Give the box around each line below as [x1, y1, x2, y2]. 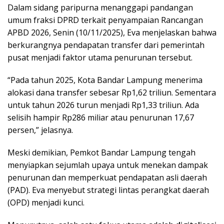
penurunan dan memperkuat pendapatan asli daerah [7, 171, 207, 183]
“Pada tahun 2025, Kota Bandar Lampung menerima [7, 74, 202, 85]
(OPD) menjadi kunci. [7, 196, 84, 208]
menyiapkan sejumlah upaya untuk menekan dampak [7, 159, 208, 170]
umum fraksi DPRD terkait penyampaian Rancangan [7, 14, 203, 25]
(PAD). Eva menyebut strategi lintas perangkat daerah [7, 184, 209, 195]
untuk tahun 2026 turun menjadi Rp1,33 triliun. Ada [7, 99, 199, 110]
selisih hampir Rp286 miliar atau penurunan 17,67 [7, 111, 194, 123]
